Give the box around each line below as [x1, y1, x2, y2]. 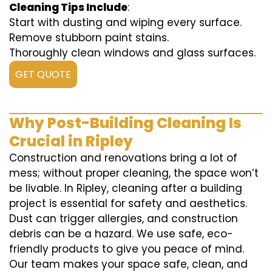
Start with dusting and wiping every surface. [9, 15, 242, 30]
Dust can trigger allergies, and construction [9, 211, 238, 226]
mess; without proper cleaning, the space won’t [9, 166, 259, 181]
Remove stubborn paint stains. [9, 30, 169, 46]
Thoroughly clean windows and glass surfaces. [9, 46, 256, 61]
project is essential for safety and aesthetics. [9, 196, 247, 211]
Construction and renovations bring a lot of [9, 151, 237, 166]
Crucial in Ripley [9, 131, 133, 152]
